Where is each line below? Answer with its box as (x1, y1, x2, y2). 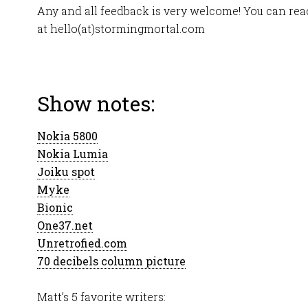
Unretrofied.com (37, 236, 127, 250)
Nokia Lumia (37, 146, 108, 161)
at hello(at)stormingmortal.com (37, 21, 205, 36)
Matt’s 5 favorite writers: (37, 289, 166, 304)
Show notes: (37, 90, 155, 117)
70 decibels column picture (37, 254, 186, 268)
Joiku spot (37, 164, 95, 179)
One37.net (37, 218, 93, 232)
